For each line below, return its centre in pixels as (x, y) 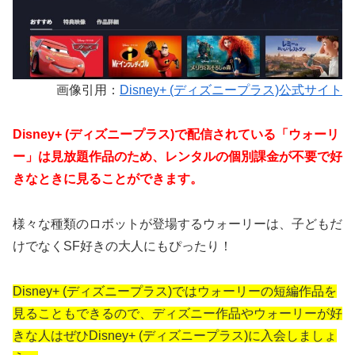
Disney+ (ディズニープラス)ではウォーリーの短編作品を (175, 292)
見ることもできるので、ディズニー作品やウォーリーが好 (177, 314)
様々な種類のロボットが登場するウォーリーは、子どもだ (177, 224)
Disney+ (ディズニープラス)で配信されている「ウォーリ (176, 135)
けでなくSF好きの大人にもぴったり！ (122, 246)
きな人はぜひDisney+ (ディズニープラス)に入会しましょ (175, 336)
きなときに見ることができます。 (108, 179)
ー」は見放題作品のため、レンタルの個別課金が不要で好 (177, 157)
